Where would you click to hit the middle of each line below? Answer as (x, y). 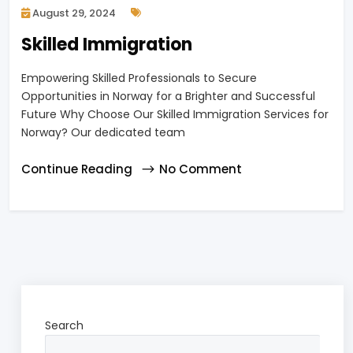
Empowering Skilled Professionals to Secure (139, 78)
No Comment (201, 169)
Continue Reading (78, 169)
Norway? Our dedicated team (103, 132)
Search (64, 325)
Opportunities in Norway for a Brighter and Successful (168, 96)
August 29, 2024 (73, 13)
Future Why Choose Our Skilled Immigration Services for (175, 114)
